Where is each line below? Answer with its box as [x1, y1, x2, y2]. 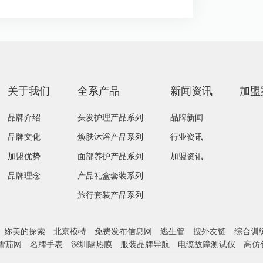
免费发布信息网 [95, 225, 152, 237]
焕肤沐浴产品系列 [77, 131, 143, 142]
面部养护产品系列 [77, 150, 143, 161]
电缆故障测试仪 [178, 238, 235, 249]
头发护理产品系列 [77, 112, 143, 123]
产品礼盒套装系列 [77, 170, 143, 181]
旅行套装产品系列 [77, 189, 143, 200]
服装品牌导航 [120, 238, 170, 249]
